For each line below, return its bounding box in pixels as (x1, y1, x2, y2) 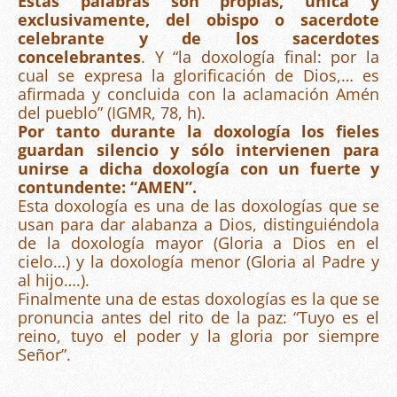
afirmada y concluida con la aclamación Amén (18, 83, 379, 105)
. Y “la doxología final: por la (141, 46, 379, 68)
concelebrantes (18, 46, 141, 68)
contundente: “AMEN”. (18, 176, 197, 198)
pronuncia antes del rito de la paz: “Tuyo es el (18, 307, 379, 329)
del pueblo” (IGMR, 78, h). (18, 102, 206, 124)
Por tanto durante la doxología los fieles (18, 121, 379, 143)
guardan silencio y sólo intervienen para (18, 139, 379, 161)
